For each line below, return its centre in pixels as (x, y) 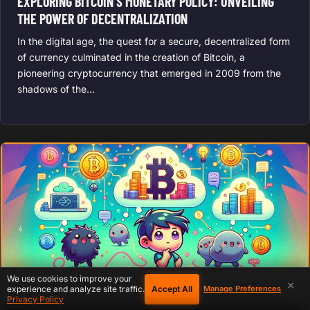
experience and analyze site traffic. (76, 289)
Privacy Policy (35, 299)
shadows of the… (56, 89)
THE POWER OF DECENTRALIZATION (102, 18)
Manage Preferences (242, 289)
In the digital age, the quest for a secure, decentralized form (154, 41)
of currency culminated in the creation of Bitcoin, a (131, 57)
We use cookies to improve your (70, 279)
